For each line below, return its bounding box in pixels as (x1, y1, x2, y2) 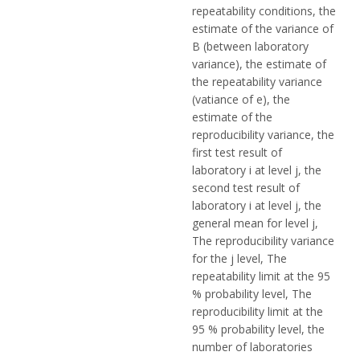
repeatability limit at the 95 (192, 268, 330, 284)
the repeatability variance (192, 73, 322, 89)
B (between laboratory (192, 38, 309, 54)
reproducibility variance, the (192, 126, 334, 142)
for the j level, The (192, 250, 287, 266)
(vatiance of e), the (192, 91, 290, 107)
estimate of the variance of (192, 20, 333, 36)
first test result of (192, 144, 282, 160)
